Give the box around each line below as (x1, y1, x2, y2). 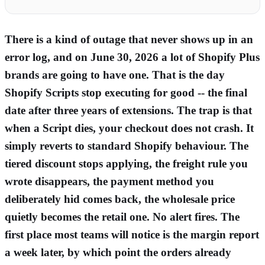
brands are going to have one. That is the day (5, 68, 225, 81)
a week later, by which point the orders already (5, 245, 231, 258)
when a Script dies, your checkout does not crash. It (5, 121, 254, 134)
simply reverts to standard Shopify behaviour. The (5, 139, 248, 152)
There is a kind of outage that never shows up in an (5, 33, 253, 46)
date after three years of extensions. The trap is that (5, 104, 252, 117)
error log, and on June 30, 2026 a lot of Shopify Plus (5, 50, 260, 63)
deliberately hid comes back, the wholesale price (5, 192, 235, 205)
